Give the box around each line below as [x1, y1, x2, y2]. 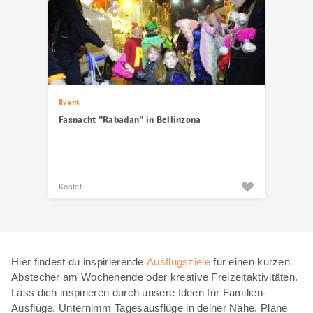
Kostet [59, 182, 82, 191]
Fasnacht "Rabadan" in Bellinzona [59, 113, 201, 126]
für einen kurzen [210, 256, 291, 268]
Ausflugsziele [147, 256, 210, 268]
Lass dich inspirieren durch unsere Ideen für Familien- [11, 286, 267, 298]
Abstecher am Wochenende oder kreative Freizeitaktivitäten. [11, 271, 298, 283]
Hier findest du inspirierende [11, 256, 147, 268]
